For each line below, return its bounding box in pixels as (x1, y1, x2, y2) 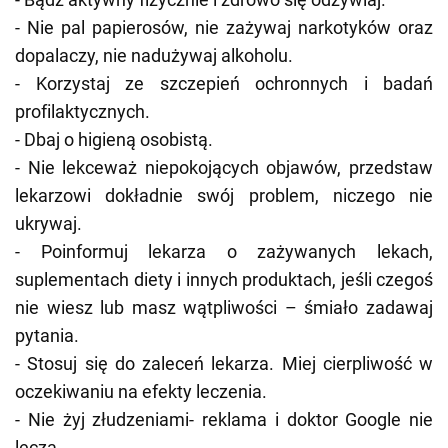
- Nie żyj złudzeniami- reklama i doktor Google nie (15, 407, 433, 431)
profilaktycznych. (15, 99, 150, 123)
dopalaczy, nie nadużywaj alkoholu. (15, 43, 293, 67)
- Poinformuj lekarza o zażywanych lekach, (15, 239, 433, 263)
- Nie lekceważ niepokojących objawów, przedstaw (15, 155, 433, 179)
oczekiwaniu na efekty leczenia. (15, 379, 267, 403)
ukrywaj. (15, 211, 82, 235)
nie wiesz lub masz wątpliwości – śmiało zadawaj (15, 295, 433, 319)
